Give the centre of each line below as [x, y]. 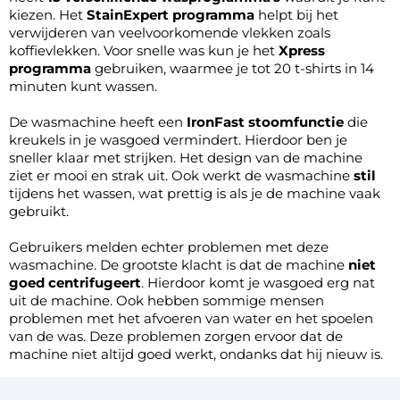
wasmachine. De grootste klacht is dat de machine [179, 264]
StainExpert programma [171, 14]
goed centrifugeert [75, 282]
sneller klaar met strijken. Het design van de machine [186, 157]
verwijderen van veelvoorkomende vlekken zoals [170, 32]
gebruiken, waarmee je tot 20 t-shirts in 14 [233, 68]
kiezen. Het [48, 14]
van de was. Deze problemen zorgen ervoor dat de [176, 336]
